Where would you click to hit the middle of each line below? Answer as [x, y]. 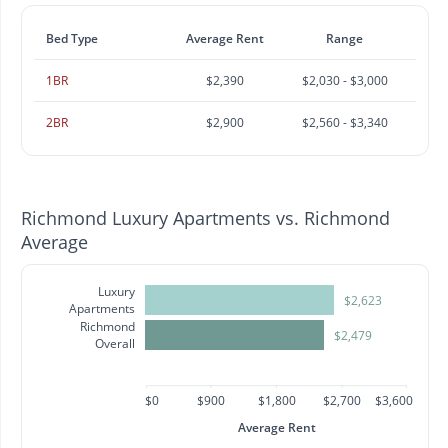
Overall [115, 344]
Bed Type [72, 39]
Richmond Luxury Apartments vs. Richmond [205, 218]
